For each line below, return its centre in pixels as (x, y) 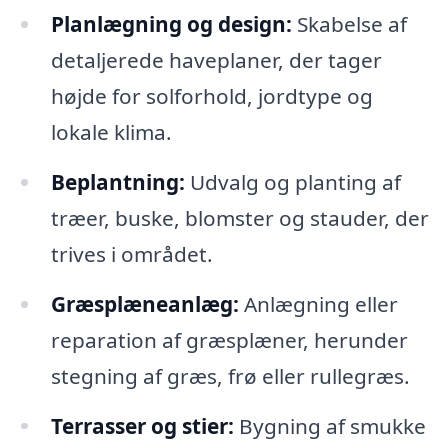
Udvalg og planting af (292, 181)
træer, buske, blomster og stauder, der (239, 217)
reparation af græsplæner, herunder (229, 339)
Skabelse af (349, 23)
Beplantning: (117, 181)
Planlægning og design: (171, 23)
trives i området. (131, 253)
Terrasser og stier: (142, 425)
